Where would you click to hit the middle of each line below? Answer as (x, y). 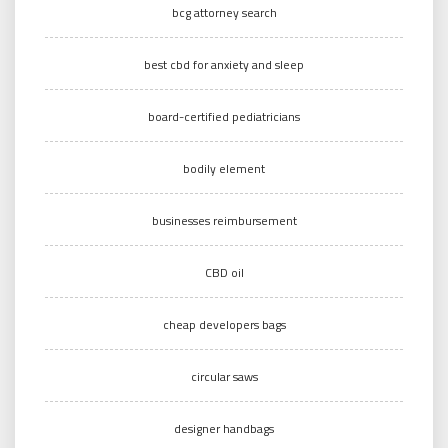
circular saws (224, 376)
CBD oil (224, 272)
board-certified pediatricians (224, 116)
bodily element (224, 168)
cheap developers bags (224, 324)
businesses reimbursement (224, 220)
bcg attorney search (224, 12)
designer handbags (224, 428)
